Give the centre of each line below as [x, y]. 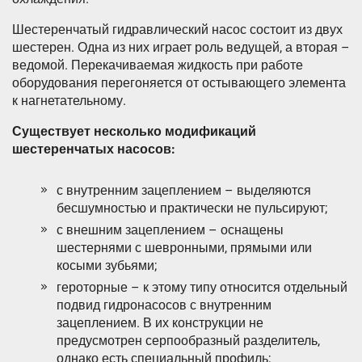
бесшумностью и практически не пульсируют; [192, 208]
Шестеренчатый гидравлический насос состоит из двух [177, 30]
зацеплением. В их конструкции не [160, 323]
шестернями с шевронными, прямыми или [184, 248]
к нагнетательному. [69, 101]
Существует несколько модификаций [134, 132]
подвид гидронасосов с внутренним [164, 305]
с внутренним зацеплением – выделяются [184, 191]
